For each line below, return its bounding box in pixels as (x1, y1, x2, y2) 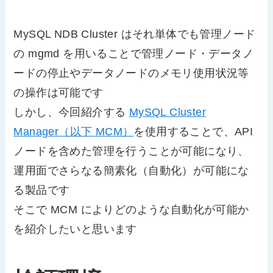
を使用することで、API (133, 126, 253, 138)
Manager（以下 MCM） (13, 126, 134, 138)
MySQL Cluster (129, 106, 207, 118)
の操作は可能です (13, 87, 104, 99)
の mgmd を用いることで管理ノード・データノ (13, 48, 254, 60)
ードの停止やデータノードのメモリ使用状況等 (13, 67, 249, 79)
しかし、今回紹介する (13, 106, 129, 118)
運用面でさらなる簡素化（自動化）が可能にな (13, 165, 249, 177)
